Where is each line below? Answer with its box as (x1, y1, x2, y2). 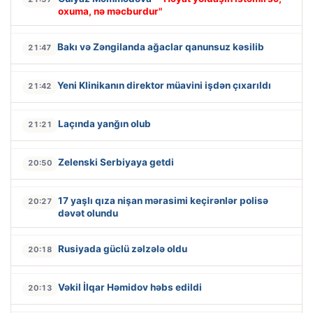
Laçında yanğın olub (58, 118, 151, 130)
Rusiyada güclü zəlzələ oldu (58, 243, 187, 255)
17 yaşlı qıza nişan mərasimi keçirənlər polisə (58, 195, 268, 207)
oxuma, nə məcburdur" (58, 6, 162, 17)
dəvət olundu (58, 208, 118, 219)
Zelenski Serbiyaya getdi (58, 156, 174, 168)
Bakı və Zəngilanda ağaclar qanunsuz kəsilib (57, 41, 264, 53)
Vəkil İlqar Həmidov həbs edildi (58, 282, 202, 293)
